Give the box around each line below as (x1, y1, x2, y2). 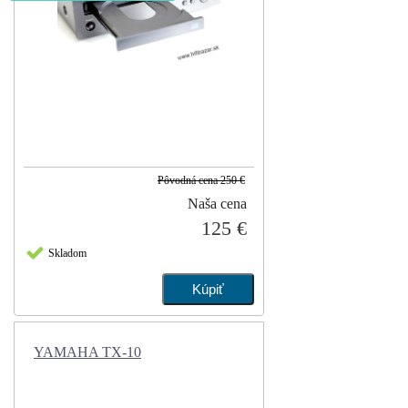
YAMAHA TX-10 (34, 344, 141, 361)
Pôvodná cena (158, 174, 218, 188)
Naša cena (188, 196, 247, 212)
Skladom (48, 247, 87, 260)
